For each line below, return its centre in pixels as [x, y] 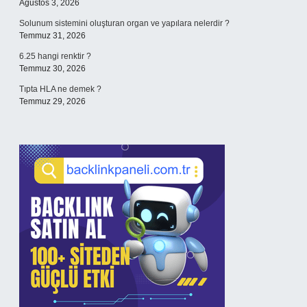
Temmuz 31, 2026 [52, 36]
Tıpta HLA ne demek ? [60, 89]
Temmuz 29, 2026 [52, 101]
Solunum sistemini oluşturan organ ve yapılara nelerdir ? [124, 23]
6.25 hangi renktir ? [55, 56]
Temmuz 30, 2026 [52, 69]
